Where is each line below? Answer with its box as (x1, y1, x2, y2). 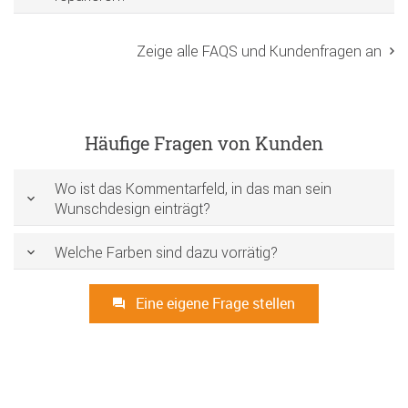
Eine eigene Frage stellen (132, 293, 295, 314)
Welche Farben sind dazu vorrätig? (55, 242, 278, 261)
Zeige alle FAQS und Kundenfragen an (137, 41, 382, 60)
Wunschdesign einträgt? (55, 199, 210, 218)
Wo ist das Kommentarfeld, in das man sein (55, 178, 331, 198)
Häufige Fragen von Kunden (85, 130, 323, 155)
